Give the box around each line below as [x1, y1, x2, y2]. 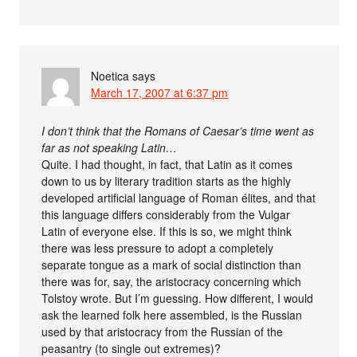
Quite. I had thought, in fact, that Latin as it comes [41, 155, 293, 172]
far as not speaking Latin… [41, 139, 178, 155]
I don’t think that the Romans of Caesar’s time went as [41, 122, 315, 139]
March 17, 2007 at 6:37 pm [91, 84, 229, 100]
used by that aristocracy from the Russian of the [41, 323, 284, 339]
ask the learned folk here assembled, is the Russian [41, 306, 303, 323]
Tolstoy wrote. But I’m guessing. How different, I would [41, 289, 314, 306]
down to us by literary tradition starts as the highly [41, 172, 292, 189]
